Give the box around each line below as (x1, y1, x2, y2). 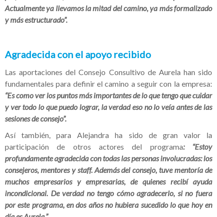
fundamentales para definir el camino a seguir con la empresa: (5, 78, 212, 88)
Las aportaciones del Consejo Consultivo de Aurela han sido (5, 67, 212, 77)
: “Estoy (183, 141, 213, 151)
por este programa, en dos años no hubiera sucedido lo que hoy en (5, 200, 212, 209)
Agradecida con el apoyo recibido (5, 48, 151, 60)
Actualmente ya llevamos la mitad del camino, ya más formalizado (5, 3, 212, 13)
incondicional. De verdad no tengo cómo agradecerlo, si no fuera (5, 188, 212, 198)
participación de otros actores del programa (5, 141, 183, 151)
